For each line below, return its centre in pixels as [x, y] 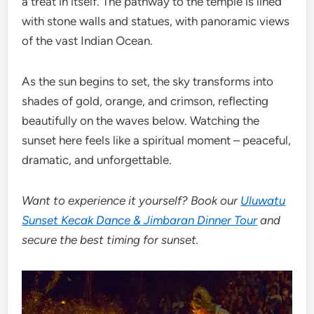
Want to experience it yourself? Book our [131, 201]
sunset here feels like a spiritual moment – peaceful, [157, 141]
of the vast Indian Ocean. [88, 41]
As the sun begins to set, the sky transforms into [148, 82]
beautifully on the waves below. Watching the [141, 121]
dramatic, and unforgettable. [97, 160]
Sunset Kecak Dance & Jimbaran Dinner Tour [140, 220]
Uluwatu [263, 201]
